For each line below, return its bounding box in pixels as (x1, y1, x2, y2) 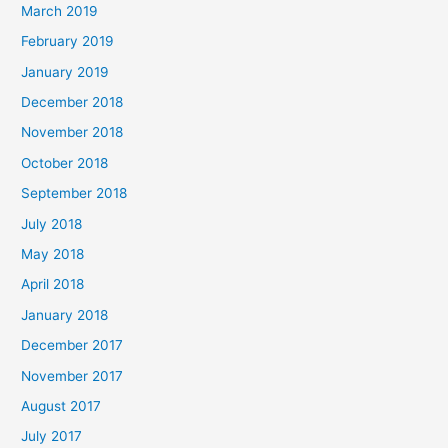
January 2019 (21, 63, 110, 80)
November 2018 (21, 124, 124, 141)
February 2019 (21, 33, 115, 50)
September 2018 (21, 185, 128, 202)
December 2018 (21, 93, 124, 110)
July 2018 (21, 215, 83, 232)
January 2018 (21, 306, 109, 323)
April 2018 (21, 276, 85, 293)
